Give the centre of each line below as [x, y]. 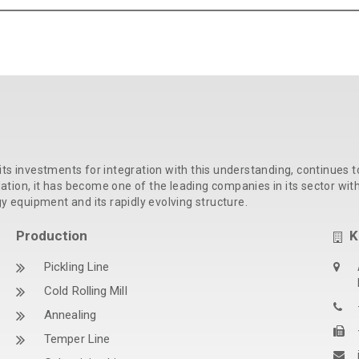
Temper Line [77, 339]
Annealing [70, 315]
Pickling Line [77, 266]
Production [52, 235]
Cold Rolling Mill [86, 290]
